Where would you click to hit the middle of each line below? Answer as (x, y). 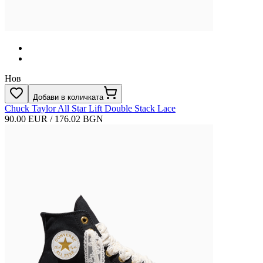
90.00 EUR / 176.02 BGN (54, 119)
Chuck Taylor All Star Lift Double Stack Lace (90, 108)
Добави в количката (68, 97)
